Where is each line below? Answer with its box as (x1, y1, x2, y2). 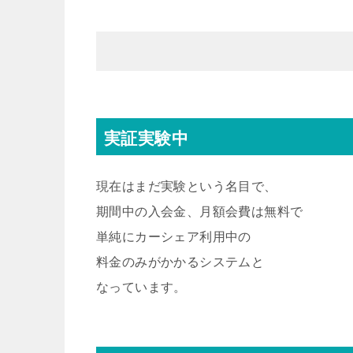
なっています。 (96, 279, 187, 295)
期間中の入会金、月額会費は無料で (96, 203, 303, 219)
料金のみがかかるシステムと (96, 254, 265, 269)
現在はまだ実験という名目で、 (96, 178, 277, 194)
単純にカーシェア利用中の (96, 229, 251, 244)
